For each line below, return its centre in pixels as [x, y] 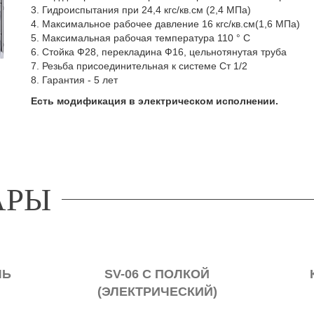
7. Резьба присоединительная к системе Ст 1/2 [139, 66]
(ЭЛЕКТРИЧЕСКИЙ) [157, 291]
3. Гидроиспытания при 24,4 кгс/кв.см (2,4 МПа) [141, 10]
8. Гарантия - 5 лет [74, 80]
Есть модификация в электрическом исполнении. [155, 101]
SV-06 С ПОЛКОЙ [157, 274]
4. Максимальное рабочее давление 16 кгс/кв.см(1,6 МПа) [165, 24]
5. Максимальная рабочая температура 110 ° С [141, 38]
